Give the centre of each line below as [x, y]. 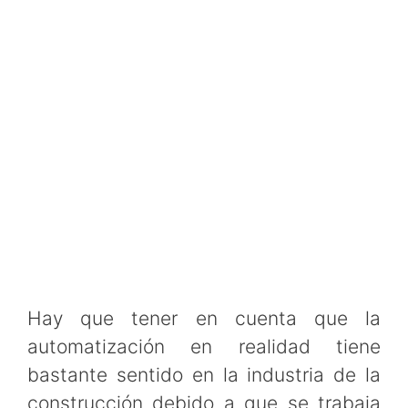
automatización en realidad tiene [204, 347]
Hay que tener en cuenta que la [204, 319]
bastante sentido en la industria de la [204, 375]
